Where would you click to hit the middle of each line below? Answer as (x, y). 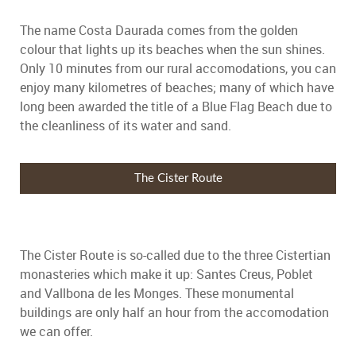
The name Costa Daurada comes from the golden (159, 31)
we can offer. (56, 332)
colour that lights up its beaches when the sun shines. (172, 50)
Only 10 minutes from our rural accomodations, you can (178, 69)
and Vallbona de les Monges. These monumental (157, 294)
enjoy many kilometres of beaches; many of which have (177, 88)
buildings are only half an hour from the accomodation (174, 313)
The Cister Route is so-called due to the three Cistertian (175, 255)
